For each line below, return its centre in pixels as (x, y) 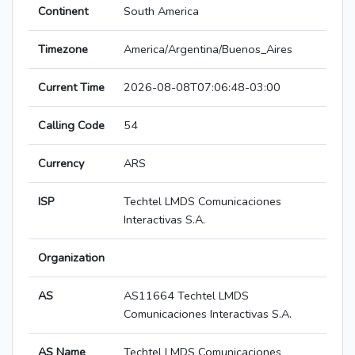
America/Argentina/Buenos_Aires (208, 50)
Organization (71, 258)
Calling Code (71, 126)
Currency (61, 164)
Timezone (63, 50)
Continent (63, 11)
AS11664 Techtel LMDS (186, 296)
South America (161, 11)
